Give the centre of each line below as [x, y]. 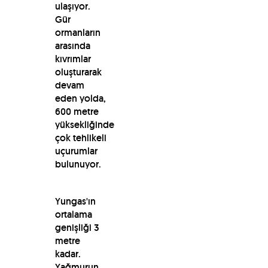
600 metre [77, 111]
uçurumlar [76, 151]
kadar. [68, 254]
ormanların [77, 32]
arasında [72, 45]
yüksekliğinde [84, 124]
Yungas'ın [75, 201]
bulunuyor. [79, 164]
